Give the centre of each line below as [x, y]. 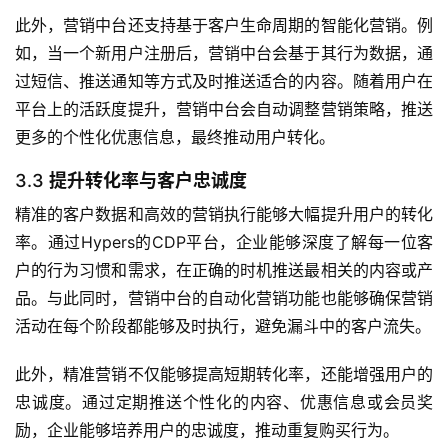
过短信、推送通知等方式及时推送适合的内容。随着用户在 [224, 81]
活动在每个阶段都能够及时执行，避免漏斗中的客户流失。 [223, 326]
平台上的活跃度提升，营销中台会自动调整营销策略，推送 [224, 109]
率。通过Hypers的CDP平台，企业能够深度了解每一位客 [224, 242]
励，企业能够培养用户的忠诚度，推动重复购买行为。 [207, 430]
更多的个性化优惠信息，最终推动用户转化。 [175, 137]
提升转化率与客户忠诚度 [148, 181]
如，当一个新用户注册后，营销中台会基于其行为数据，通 [224, 53]
